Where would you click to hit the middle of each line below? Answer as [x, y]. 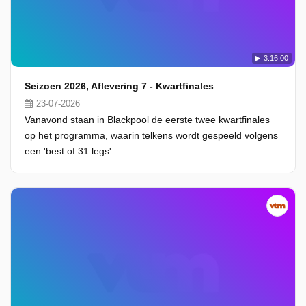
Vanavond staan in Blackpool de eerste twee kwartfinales [147, 120]
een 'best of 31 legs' [68, 151]
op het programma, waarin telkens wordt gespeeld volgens [151, 135]
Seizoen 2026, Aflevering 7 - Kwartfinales [119, 86]
